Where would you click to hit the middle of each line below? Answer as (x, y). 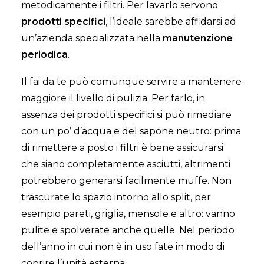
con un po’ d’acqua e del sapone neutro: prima (131, 131)
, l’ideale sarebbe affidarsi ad (171, 22)
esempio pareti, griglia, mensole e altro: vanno (128, 214)
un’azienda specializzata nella (92, 38)
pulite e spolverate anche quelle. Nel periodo (128, 230)
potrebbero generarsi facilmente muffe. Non (126, 181)
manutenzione (198, 38)
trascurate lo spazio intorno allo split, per (116, 197)
